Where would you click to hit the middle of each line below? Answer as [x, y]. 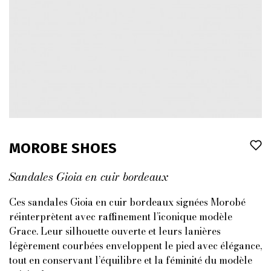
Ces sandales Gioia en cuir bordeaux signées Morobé [127, 202]
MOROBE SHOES [63, 148]
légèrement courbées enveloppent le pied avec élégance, [135, 246]
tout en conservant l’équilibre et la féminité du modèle [131, 260]
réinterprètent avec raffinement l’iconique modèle [121, 217]
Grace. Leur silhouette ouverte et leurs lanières [115, 231]
